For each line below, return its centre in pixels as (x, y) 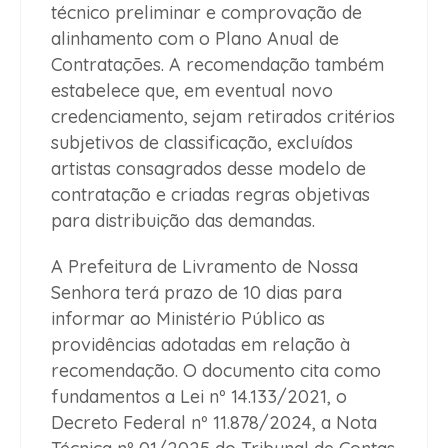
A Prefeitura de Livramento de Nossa (204, 266)
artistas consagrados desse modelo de (208, 168)
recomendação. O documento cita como (216, 370)
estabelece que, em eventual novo (192, 90)
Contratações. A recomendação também (217, 64)
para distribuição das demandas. (183, 220)
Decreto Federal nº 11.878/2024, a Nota (214, 422)
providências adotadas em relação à (200, 344)
